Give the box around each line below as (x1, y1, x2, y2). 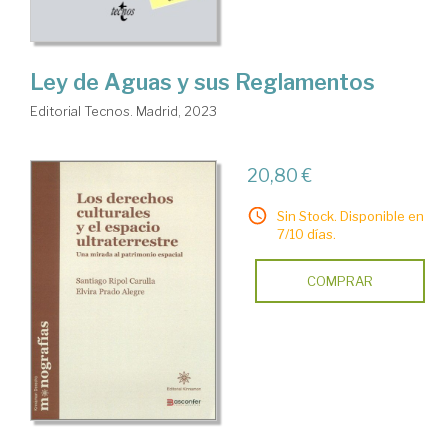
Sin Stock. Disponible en (276, 208, 424, 225)
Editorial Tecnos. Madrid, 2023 (30, 103, 217, 120)
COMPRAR (306, 273, 373, 290)
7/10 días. (276, 226, 336, 243)
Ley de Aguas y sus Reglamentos (30, 69, 375, 96)
